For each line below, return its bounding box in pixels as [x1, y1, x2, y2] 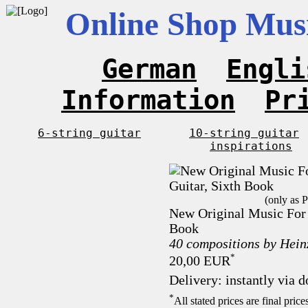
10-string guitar [189, 126, 299, 140]
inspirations [210, 140, 292, 153]
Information [61, 85, 235, 115]
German [102, 54, 197, 85]
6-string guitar [38, 126, 141, 140]
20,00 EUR [168, 253, 230, 268]
